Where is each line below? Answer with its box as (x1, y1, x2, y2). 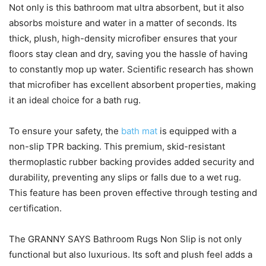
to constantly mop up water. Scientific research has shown (9, 64, 254, 75)
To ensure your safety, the (9, 125, 121, 137)
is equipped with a (157, 125, 236, 137)
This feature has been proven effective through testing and (9, 187, 257, 199)
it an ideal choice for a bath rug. (9, 94, 141, 106)
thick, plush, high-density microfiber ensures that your (9, 33, 237, 45)
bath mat (121, 125, 157, 137)
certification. (9, 202, 62, 214)
